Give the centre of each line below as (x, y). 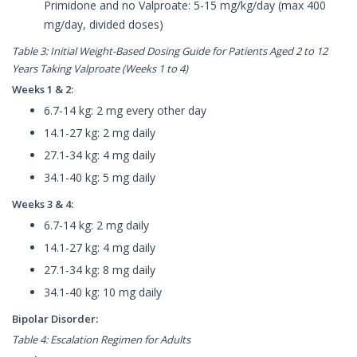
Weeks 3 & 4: (43, 204)
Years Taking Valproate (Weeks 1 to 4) (100, 69)
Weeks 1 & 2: (43, 90)
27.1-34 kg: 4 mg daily (100, 155)
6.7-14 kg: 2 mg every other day (125, 111)
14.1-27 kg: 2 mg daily (100, 133)
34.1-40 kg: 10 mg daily (103, 292)
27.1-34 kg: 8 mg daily (100, 270)
